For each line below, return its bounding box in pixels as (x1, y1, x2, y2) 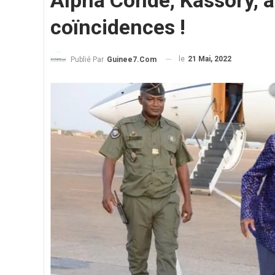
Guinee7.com (107, 55, 157, 64)
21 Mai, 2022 (188, 55, 231, 63)
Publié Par (71, 55, 106, 64)
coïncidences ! (50, 15, 185, 39)
